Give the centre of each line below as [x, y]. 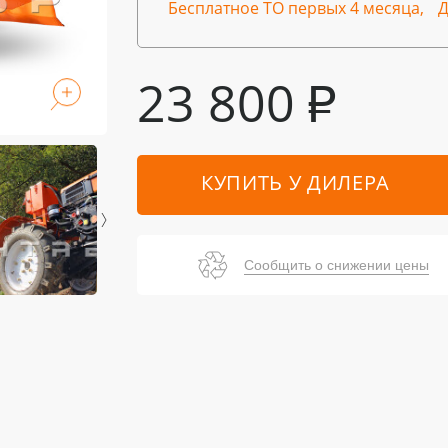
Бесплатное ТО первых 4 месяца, [296, 10]
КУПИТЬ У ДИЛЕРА [295, 184]
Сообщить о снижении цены [336, 264]
